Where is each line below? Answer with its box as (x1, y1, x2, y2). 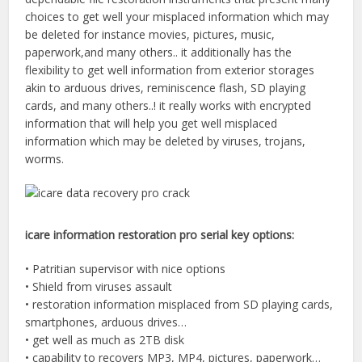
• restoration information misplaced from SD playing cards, (25, 297, 334, 312)
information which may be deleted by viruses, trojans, (25, 133, 306, 149)
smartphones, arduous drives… (25, 314, 187, 330)
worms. (25, 151, 65, 166)
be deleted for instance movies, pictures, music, (25, 27, 276, 42)
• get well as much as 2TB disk (25, 332, 185, 347)
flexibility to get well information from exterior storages (25, 62, 315, 78)
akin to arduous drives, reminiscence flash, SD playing (25, 80, 306, 95)
